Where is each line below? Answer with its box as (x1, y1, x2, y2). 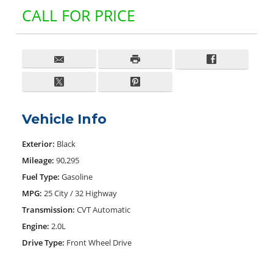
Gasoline (62, 171, 93, 182)
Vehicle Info (22, 110, 107, 127)
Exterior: (22, 138, 55, 149)
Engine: (22, 220, 49, 232)
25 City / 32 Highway (44, 187, 117, 199)
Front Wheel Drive (66, 236, 132, 248)
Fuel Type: (22, 171, 60, 182)
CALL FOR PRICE (22, 4, 135, 26)
